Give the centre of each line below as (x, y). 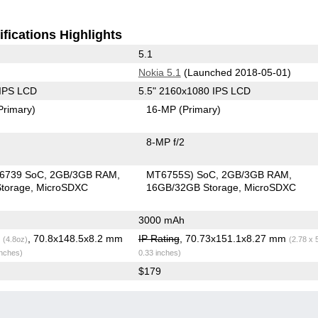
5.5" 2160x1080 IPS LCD (194, 91)
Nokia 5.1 (159, 72)
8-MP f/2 (166, 142)
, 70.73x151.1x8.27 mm (234, 238)
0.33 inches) (159, 252)
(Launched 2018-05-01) (236, 72)
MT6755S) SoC (181, 174)
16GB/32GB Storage (193, 187)
